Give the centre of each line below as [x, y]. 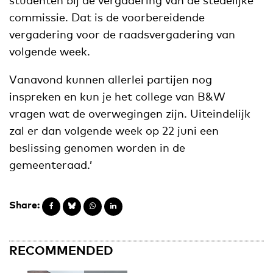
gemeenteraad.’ [51, 164]
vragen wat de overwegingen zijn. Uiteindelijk [130, 113]
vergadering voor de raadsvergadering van [122, 34]
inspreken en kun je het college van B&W [117, 96]
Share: [24, 204]
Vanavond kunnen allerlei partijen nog [111, 79]
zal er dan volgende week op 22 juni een [114, 130]
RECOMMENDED [61, 250]
